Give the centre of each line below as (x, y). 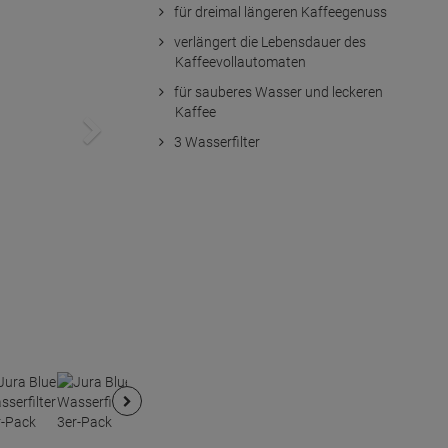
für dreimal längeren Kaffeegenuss (280, 12)
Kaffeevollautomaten (240, 62)
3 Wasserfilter (216, 142)
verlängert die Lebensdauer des (269, 42)
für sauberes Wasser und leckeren (278, 92)
